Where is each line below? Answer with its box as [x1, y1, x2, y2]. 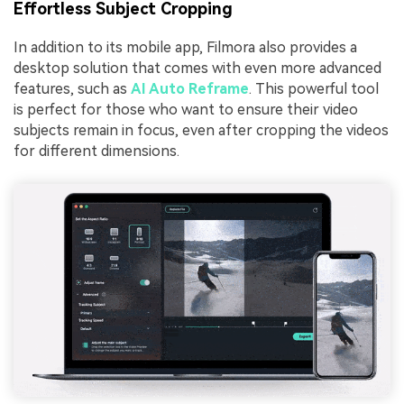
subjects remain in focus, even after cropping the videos [14, 121, 389, 139]
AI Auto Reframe [131, 79, 249, 97]
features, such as [14, 79, 131, 97]
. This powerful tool [249, 79, 379, 97]
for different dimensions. [14, 142, 179, 160]
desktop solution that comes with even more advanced [14, 59, 381, 77]
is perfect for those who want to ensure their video [14, 100, 358, 118]
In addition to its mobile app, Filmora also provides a [14, 38, 357, 56]
